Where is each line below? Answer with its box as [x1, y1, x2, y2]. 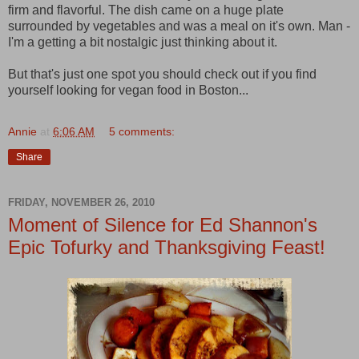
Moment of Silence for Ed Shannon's [8, 213, 317, 236]
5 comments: [109, 124, 175, 138]
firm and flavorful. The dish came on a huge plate [8, 2, 284, 17]
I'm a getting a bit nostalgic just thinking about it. [8, 34, 277, 49]
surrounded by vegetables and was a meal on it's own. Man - [8, 18, 350, 33]
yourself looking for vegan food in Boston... [8, 83, 248, 97]
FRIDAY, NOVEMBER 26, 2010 [8, 196, 155, 209]
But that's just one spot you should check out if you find [8, 67, 317, 81]
